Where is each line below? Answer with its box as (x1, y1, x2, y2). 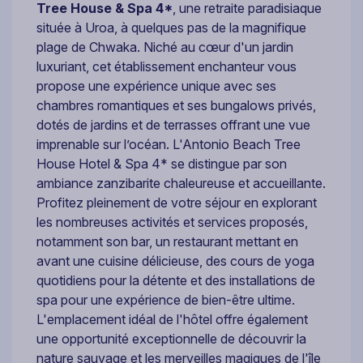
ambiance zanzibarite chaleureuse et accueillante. (36, 174, 326, 191)
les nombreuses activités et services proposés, (36, 213, 308, 230)
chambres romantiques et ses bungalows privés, (36, 96, 316, 113)
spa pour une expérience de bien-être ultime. (36, 291, 295, 308)
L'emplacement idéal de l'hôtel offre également (36, 310, 308, 327)
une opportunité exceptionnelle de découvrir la (36, 330, 306, 347)
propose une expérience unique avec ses (36, 77, 276, 94)
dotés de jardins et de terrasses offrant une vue (36, 116, 310, 133)
